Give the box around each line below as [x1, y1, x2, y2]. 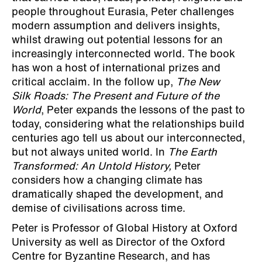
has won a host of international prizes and [12, 63, 220, 74]
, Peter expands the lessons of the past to [41, 105, 245, 116]
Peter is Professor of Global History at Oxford [12, 223, 237, 235]
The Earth [168, 147, 217, 158]
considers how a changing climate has [12, 175, 202, 187]
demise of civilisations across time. [12, 203, 185, 215]
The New [176, 77, 220, 88]
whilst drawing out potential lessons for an [12, 35, 223, 46]
